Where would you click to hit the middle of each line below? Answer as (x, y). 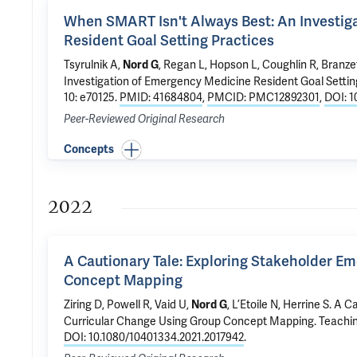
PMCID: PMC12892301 (263, 97)
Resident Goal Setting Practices (169, 40)
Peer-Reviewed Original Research (144, 119)
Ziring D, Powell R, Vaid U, (127, 304)
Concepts (89, 149)
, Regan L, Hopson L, (210, 65)
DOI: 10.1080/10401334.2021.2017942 (154, 337)
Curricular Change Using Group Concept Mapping (189, 321)
